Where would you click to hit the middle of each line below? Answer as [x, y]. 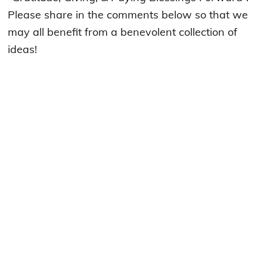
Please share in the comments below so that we [128, 15]
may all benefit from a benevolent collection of [123, 32]
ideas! [23, 49]
